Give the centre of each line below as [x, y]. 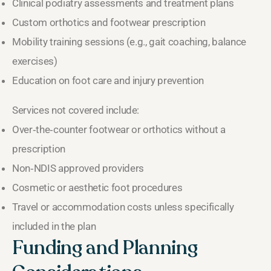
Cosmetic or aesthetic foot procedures [97, 187]
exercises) [35, 61]
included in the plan [54, 226]
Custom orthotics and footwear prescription [109, 22]
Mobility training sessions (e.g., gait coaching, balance [129, 41]
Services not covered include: [76, 110]
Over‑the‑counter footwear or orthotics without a [119, 129]
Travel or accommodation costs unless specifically [123, 207]
